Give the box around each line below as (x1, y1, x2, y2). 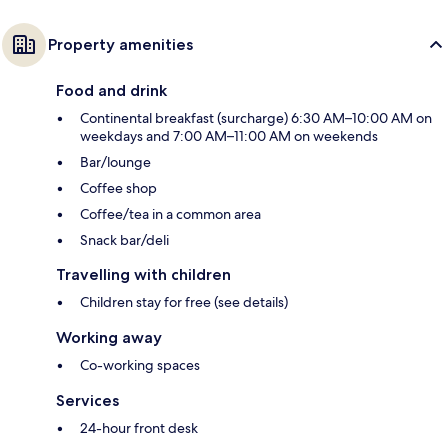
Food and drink (56, 81, 167, 101)
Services (56, 391, 119, 411)
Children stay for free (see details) (80, 293, 288, 312)
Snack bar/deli (80, 231, 169, 250)
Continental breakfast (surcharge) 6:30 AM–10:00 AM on (80, 109, 432, 128)
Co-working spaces (80, 356, 200, 375)
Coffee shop (80, 179, 157, 198)
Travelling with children (56, 265, 231, 285)
